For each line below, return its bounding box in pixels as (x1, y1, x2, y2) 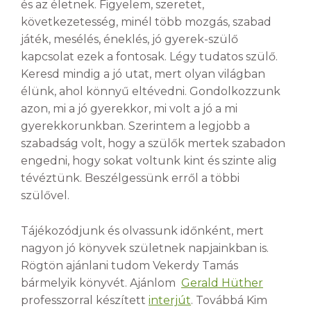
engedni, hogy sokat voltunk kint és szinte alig (21, 154, 277, 168)
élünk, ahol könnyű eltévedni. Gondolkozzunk (21, 85, 280, 99)
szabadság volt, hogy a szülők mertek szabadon (21, 137, 285, 151)
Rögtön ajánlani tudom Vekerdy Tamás (21, 258, 238, 272)
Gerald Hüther (181, 276, 263, 289)
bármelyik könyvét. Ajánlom (21, 276, 181, 289)
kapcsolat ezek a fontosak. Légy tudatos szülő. (21, 50, 278, 64)
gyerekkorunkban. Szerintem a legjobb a (21, 119, 250, 133)
